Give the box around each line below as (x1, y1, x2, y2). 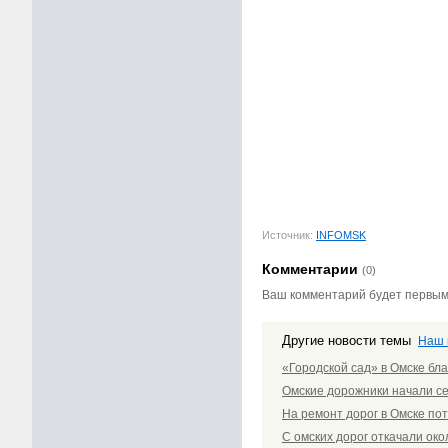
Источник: (262, 229, 316, 242)
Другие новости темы (282, 332, 415, 348)
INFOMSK (316, 229, 366, 242)
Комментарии (262, 261, 362, 278)
